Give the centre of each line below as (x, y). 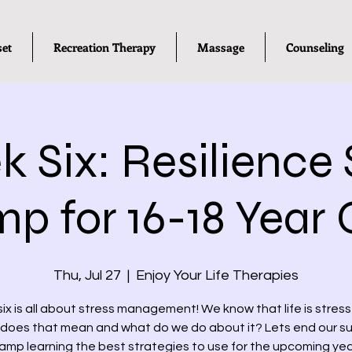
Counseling (315, 47)
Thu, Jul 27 (87, 275)
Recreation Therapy (104, 47)
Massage (221, 47)
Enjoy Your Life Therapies (217, 275)
